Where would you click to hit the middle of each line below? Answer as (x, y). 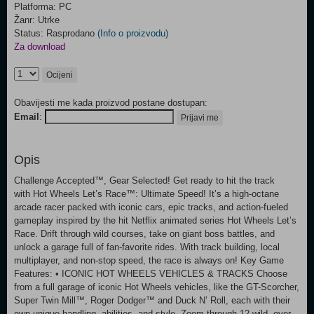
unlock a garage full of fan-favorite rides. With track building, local (147, 247)
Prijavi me (200, 117)
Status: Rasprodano (56, 33)
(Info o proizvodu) (133, 33)
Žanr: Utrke (37, 20)
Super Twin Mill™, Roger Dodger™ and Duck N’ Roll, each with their (152, 300)
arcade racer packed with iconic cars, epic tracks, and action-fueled (151, 207)
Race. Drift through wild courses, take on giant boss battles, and (144, 234)
